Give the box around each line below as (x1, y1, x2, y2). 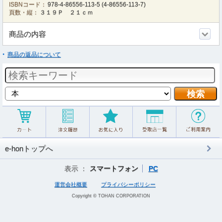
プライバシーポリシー (101, 181, 156, 187)
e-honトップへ (5, 144, 53, 153)
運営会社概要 (55, 181, 87, 187)
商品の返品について (7, 51, 61, 58)
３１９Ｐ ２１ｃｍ (40, 9, 94, 16)
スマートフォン (89, 165, 138, 172)
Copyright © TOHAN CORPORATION (72, 193, 150, 198)
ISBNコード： (9, 1, 47, 8)
